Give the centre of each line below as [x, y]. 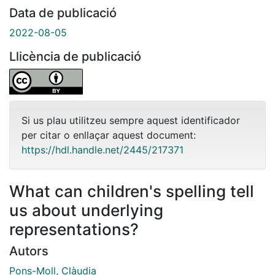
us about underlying [86, 210]
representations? [74, 229]
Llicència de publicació [75, 56]
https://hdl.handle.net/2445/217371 [103, 149]
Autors [29, 251]
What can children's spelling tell [132, 191]
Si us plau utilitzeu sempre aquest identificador [131, 120]
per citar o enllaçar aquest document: [109, 135]
